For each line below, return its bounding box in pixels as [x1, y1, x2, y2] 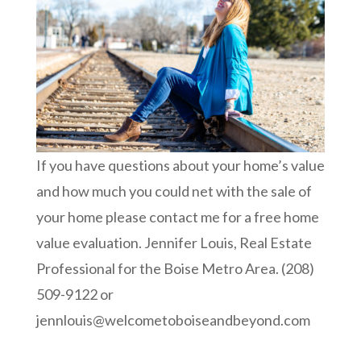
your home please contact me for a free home [35, 208, 319, 226]
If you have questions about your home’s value [35, 156, 325, 175]
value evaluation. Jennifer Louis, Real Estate [35, 234, 312, 252]
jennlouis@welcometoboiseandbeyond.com [35, 311, 310, 330]
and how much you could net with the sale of [35, 182, 312, 201]
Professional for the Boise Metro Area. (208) [35, 259, 314, 278]
